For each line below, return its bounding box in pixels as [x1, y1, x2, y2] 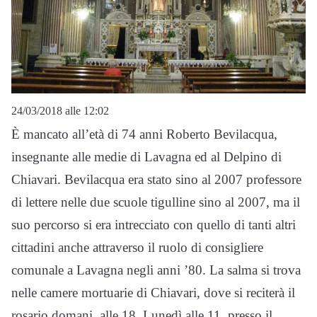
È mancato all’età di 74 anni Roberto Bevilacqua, [11, 127, 277, 142]
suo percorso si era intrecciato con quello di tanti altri [11, 217, 296, 233]
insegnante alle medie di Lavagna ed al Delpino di [11, 149, 282, 165]
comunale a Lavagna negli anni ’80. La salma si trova [11, 263, 301, 278]
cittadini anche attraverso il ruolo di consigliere [11, 240, 263, 255]
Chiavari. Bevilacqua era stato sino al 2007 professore [11, 172, 301, 188]
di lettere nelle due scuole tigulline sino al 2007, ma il [11, 195, 300, 210]
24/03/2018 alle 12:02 [11, 105, 109, 117]
